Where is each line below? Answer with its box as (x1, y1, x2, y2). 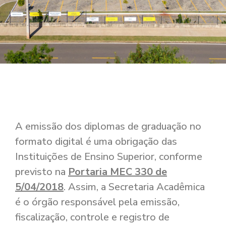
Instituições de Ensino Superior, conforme (15, 150, 202, 163)
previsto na (15, 165, 68, 179)
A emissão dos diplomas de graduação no (15, 120, 201, 133)
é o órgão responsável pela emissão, (15, 195, 180, 209)
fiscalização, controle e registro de (15, 210, 169, 224)
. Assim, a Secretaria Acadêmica (64, 180, 205, 194)
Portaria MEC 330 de (68, 165, 167, 179)
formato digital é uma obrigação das (15, 135, 177, 148)
